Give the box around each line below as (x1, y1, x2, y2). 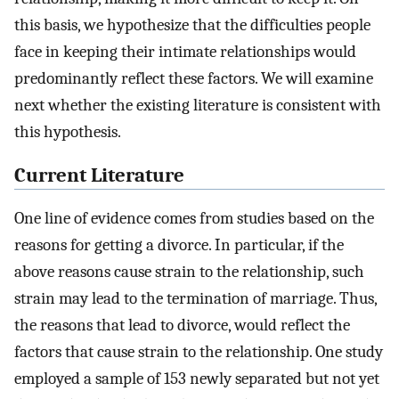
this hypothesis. (14, 121, 121, 142)
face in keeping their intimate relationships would (14, 41, 356, 61)
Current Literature (14, 163, 184, 187)
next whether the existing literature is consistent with (14, 94, 381, 115)
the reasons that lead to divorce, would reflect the (14, 315, 350, 336)
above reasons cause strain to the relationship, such (14, 262, 364, 282)
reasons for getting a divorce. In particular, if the (14, 235, 344, 256)
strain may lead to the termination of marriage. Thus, (14, 289, 377, 309)
